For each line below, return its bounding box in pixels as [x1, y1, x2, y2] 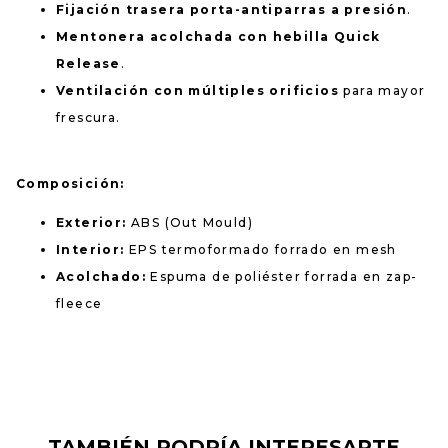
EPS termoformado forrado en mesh [124, 241, 397, 257]
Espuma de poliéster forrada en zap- [146, 268, 418, 284]
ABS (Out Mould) [126, 214, 254, 230]
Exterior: [56, 214, 127, 230]
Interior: [56, 241, 125, 257]
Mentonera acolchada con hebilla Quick [56, 28, 381, 44]
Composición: [16, 175, 125, 191]
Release [56, 55, 121, 71]
